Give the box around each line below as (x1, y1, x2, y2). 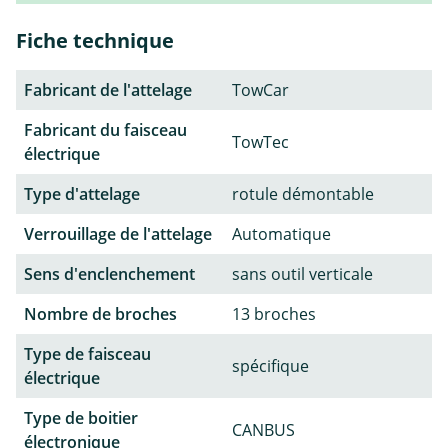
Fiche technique (16, 26, 174, 54)
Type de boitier (24, 406, 138, 429)
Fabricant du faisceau (24, 118, 187, 141)
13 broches (232, 302, 316, 325)
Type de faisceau (24, 342, 151, 365)
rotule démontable (232, 182, 374, 205)
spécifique (232, 354, 309, 377)
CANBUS (232, 418, 295, 441)
